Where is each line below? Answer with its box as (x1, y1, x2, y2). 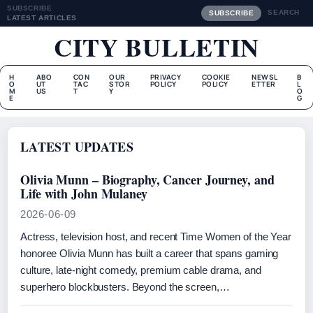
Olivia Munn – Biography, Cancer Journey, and (20, 170, 275, 189)
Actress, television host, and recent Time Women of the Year (20, 231, 292, 242)
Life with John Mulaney (20, 184, 147, 203)
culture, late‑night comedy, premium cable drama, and (20, 264, 261, 276)
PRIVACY (150, 72, 182, 82)
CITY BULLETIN (53, 29, 260, 65)
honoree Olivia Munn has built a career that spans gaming (20, 247, 279, 259)
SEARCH (268, 8, 300, 16)
